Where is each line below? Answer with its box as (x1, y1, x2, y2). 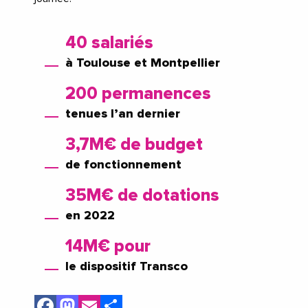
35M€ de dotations (65, 187, 219, 205)
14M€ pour (65, 238, 151, 256)
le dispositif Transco (65, 261, 188, 274)
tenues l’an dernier (65, 108, 180, 121)
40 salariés (65, 34, 153, 52)
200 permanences (65, 85, 211, 103)
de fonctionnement (65, 159, 181, 172)
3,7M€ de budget (65, 136, 203, 154)
